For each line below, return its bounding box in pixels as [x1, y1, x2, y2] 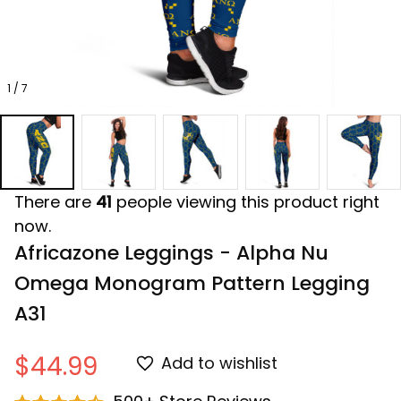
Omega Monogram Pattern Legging [14, 269, 370, 297]
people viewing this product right [112, 190, 380, 213]
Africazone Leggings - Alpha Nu [14, 238, 328, 267]
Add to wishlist [161, 352, 278, 375]
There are [14, 190, 96, 213]
